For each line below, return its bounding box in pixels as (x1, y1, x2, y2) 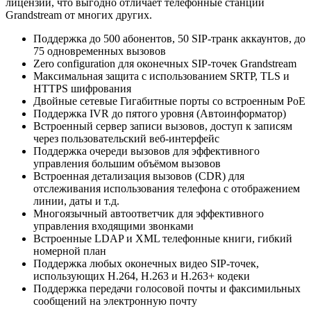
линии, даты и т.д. (33, 195, 119, 208)
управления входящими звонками (33, 220, 194, 233)
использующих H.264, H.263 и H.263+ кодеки (33, 270, 250, 283)
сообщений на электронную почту (33, 295, 197, 308)
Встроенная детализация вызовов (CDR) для (33, 170, 244, 183)
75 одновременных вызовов (33, 45, 166, 58)
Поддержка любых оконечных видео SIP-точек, (33, 258, 259, 270)
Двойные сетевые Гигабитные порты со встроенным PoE (33, 95, 305, 108)
